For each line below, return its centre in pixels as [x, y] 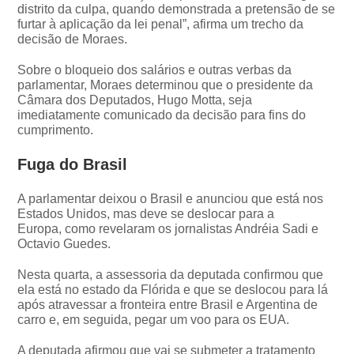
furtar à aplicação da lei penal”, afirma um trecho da [161, 24]
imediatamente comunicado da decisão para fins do [162, 115]
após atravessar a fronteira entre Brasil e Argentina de [168, 304]
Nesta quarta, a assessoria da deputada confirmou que [171, 274]
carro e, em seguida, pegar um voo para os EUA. [154, 319]
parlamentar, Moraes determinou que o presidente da [166, 85]
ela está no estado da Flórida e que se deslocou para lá [173, 289]
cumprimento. [56, 130]
